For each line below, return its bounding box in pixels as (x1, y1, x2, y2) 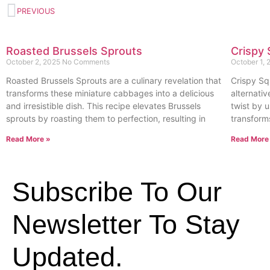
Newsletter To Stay (12, 209, 240, 240)
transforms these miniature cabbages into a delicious (6, 87, 214, 98)
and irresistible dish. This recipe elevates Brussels (6, 100, 201, 111)
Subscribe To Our (12, 176, 222, 207)
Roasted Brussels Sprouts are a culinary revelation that (6, 75, 221, 86)
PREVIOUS (17, 7, 55, 16)
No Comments (62, 57, 110, 66)
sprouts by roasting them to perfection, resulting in (6, 113, 206, 124)
